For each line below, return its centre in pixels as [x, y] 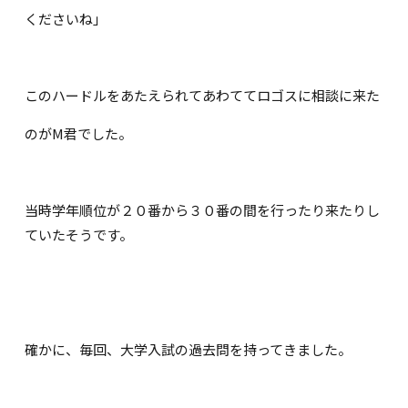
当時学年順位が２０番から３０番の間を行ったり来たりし [203, 210]
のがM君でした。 [79, 134]
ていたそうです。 [79, 235]
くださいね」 [66, 19]
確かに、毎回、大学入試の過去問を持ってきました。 [189, 350]
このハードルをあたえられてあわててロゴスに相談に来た [203, 96]
